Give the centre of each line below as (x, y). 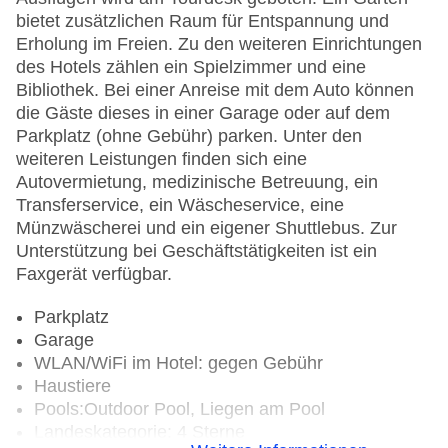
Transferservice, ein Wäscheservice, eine (180, 205)
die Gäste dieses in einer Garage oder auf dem (203, 113)
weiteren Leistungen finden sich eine (161, 159)
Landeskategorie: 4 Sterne (139, 432)
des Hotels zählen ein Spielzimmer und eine (191, 67)
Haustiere (72, 386)
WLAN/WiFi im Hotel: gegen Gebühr (178, 363)
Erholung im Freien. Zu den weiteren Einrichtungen (219, 44)
